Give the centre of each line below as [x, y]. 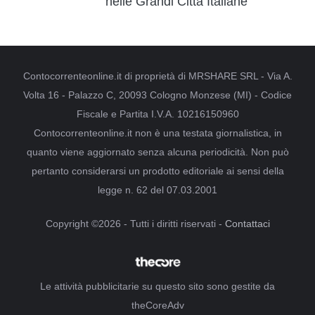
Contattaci [247, 223]
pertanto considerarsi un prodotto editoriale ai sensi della [157, 171]
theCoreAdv [157, 305]
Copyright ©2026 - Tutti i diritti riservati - [135, 223]
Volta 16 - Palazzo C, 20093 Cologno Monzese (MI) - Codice [157, 95]
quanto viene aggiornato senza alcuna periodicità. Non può [157, 152]
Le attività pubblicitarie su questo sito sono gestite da [157, 286]
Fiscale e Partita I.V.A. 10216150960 [157, 114]
